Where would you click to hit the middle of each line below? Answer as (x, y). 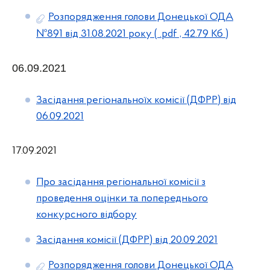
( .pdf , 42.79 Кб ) (190, 34)
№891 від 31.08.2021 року (94, 34)
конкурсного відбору (86, 215)
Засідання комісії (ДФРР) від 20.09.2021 (127, 240)
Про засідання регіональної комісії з (121, 182)
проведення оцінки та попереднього (122, 199)
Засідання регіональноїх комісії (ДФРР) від (136, 100)
